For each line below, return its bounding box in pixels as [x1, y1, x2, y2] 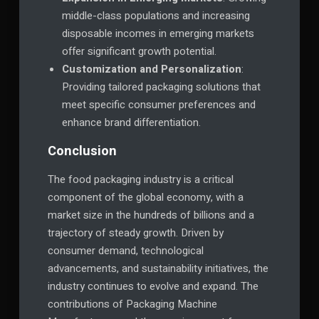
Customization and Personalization [61, 61, 241, 77]
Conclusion [47, 141, 117, 161]
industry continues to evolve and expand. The [47, 278, 258, 294]
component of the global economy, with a [47, 189, 244, 205]
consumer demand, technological [47, 242, 204, 258]
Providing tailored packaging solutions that [61, 78, 261, 95]
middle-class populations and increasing [61, 7, 250, 23]
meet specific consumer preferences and [61, 96, 256, 113]
